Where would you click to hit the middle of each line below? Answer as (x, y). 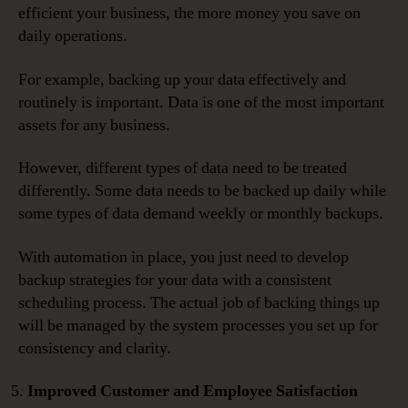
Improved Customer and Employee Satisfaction (193, 392)
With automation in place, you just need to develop (184, 257)
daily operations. (73, 36)
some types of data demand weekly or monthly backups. (201, 214)
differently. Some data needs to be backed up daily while (202, 191)
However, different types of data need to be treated (183, 168)
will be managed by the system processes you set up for (198, 325)
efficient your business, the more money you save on (189, 14)
